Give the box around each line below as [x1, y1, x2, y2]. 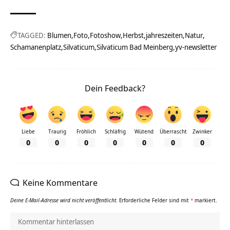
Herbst [123, 30, 144, 41]
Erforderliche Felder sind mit [119, 197, 190, 204]
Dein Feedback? [85, 82, 145, 94]
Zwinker [192, 128, 212, 136]
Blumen [47, 30, 71, 41]
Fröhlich [76, 128, 96, 136]
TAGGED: [17, 30, 46, 41]
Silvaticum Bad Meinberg [97, 42, 173, 52]
